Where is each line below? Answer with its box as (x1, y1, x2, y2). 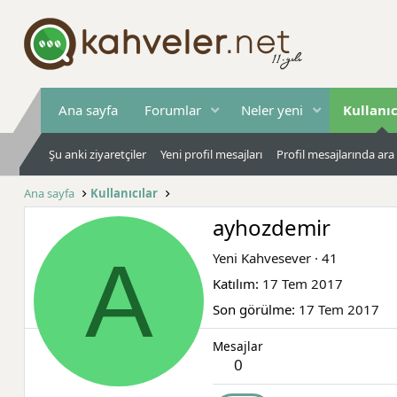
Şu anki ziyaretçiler (49, 146, 146, 162)
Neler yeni (240, 101, 303, 119)
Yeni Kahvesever (213, 249, 311, 268)
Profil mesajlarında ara (276, 146, 394, 162)
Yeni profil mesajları (160, 146, 262, 162)
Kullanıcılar (90, 185, 159, 201)
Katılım (213, 275, 255, 293)
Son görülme (213, 300, 292, 319)
